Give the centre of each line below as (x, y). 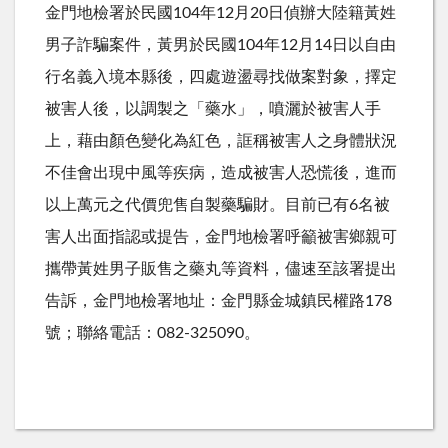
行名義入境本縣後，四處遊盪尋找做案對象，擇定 (221, 76)
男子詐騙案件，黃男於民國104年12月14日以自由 (220, 44)
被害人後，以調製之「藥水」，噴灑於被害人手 (213, 108)
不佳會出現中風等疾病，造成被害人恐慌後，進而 (221, 172)
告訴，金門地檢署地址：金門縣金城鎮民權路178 (218, 300)
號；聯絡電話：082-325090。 (152, 332)
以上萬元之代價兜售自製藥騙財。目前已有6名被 (217, 204)
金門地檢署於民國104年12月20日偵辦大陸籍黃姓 (220, 12)
